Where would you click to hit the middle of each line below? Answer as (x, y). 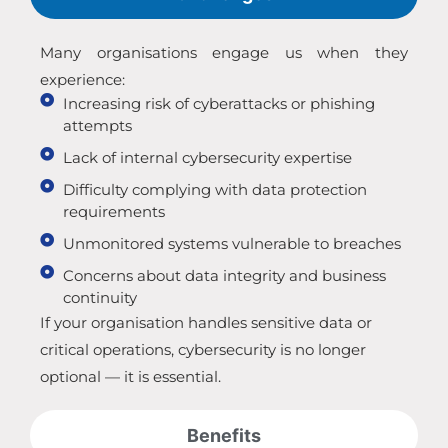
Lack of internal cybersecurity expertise (207, 158)
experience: (82, 80)
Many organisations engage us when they (224, 53)
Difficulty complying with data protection (214, 190)
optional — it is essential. (130, 377)
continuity (99, 298)
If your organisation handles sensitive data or (206, 323)
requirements (113, 212)
